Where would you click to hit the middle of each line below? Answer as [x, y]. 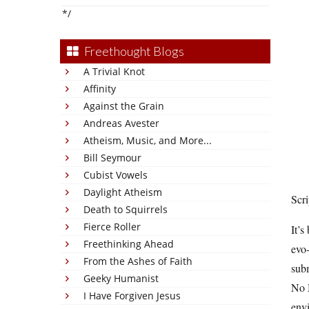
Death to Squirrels [126, 209]
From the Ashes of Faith [138, 261]
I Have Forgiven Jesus [132, 296]
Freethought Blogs [134, 51]
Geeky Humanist [121, 278]
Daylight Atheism [123, 192]
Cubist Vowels [116, 175]
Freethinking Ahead [129, 244]
